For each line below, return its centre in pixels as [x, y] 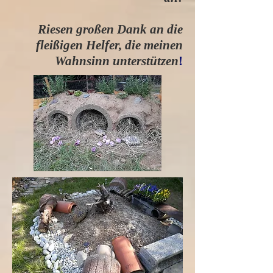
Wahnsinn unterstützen [117, 61]
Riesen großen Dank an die [110, 29]
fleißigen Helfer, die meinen [109, 45]
